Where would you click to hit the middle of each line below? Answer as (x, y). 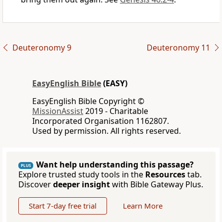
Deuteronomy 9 (42, 48)
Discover (36, 185)
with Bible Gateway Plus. (157, 185)
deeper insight (82, 185)
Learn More (143, 206)
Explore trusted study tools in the (82, 175)
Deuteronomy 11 (178, 48)
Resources (165, 175)
